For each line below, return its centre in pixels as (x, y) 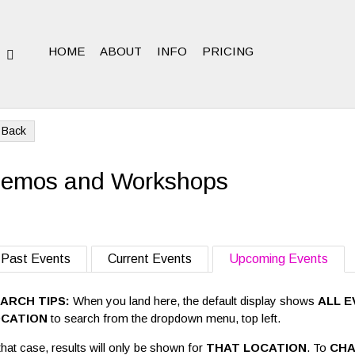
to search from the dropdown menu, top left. (164, 318)
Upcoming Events (279, 259)
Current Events (150, 259)
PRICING (228, 51)
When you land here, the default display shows (194, 301)
